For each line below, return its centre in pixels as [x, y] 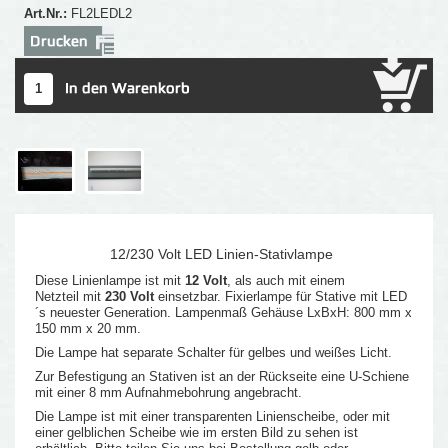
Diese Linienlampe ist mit [110, 280]
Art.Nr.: [47, 13]
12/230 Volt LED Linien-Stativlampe [224, 253]
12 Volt [206, 280]
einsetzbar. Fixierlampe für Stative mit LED [281, 296]
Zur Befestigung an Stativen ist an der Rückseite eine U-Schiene [222, 376]
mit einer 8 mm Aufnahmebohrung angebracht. [169, 392]
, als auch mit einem [286, 280]
